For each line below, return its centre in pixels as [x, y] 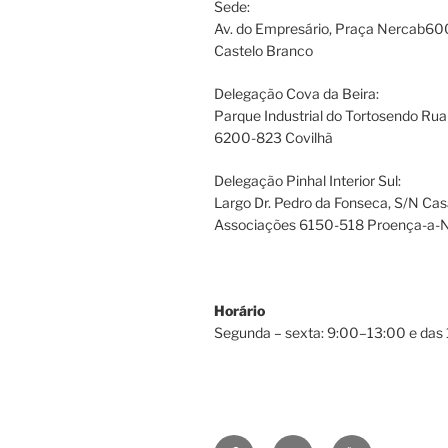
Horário [239, 311]
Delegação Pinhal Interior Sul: [307, 181]
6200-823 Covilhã [273, 138]
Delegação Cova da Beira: [296, 94]
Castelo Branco [263, 51]
